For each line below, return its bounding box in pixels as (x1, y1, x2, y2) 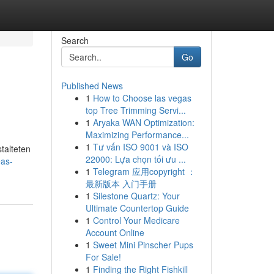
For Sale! (85, 251, 121, 263)
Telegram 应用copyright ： (92, 165, 196, 177)
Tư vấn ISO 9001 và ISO (92, 141, 188, 153)
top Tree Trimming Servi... (85, 104, 186, 116)
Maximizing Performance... (85, 128, 189, 141)
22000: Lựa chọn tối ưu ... (85, 153, 186, 165)
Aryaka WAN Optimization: (92, 116, 194, 128)
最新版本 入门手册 (85, 177, 157, 190)
